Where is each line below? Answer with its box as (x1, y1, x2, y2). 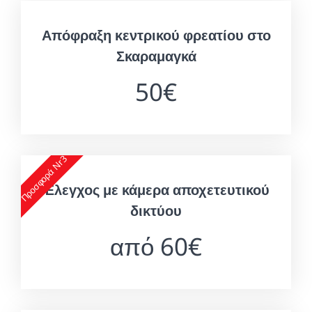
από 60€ (110, 229, 202, 263)
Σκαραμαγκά (116, 46, 196, 65)
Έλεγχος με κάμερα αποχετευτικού (42, 180, 270, 199)
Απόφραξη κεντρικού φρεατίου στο (41, 25, 271, 45)
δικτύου (130, 201, 182, 220)
